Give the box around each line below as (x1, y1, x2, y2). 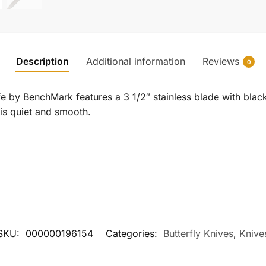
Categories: (106, 227, 160, 239)
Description (16, 55, 69, 68)
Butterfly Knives (163, 227, 233, 239)
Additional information (86, 55, 185, 68)
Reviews (202, 55, 239, 68)
